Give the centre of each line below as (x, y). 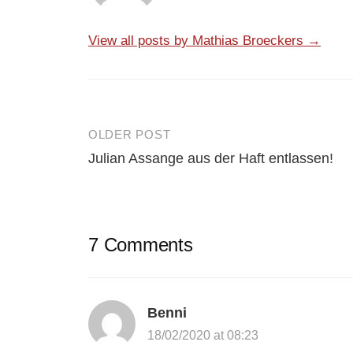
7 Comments (141, 244)
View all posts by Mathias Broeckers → (204, 40)
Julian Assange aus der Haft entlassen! (211, 158)
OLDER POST (130, 134)
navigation (138, 172)
